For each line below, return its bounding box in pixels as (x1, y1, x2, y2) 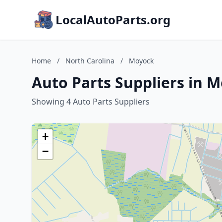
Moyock (129, 56, 154, 65)
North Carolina (65, 56, 114, 65)
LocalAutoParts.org (55, 11, 170, 28)
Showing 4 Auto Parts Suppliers (32, 96, 150, 107)
